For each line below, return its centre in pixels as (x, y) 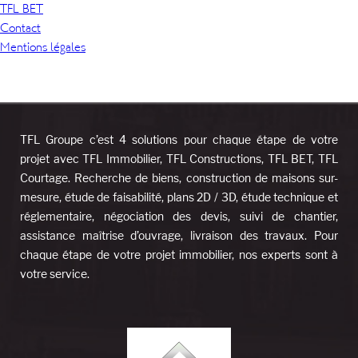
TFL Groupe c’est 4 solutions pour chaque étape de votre (179, 139)
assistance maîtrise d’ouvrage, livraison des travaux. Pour (179, 235)
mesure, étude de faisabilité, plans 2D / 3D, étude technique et (179, 197)
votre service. (55, 274)
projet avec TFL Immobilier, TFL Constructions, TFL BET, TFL (179, 159)
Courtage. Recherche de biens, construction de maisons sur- (179, 178)
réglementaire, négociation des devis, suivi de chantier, (179, 216)
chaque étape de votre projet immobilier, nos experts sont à (179, 255)
